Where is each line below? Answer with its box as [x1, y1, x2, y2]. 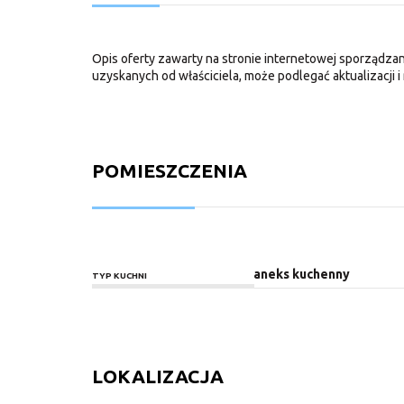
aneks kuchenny [253, 266, 351, 281]
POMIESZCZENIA [92, 159, 247, 181]
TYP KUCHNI [92, 270, 147, 280]
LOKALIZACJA [92, 364, 224, 387]
